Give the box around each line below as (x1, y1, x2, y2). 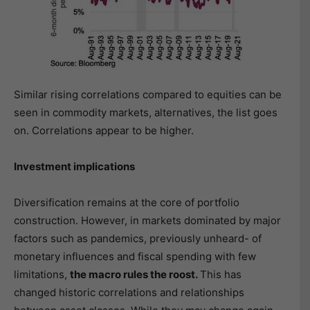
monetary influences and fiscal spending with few (14, 250, 256, 264)
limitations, (14, 268, 70, 282)
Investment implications (14, 160, 135, 174)
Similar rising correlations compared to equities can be (14, 88, 282, 102)
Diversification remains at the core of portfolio (14, 196, 239, 210)
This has (200, 268, 241, 282)
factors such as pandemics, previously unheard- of (14, 232, 262, 246)
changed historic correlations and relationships (14, 286, 244, 300)
